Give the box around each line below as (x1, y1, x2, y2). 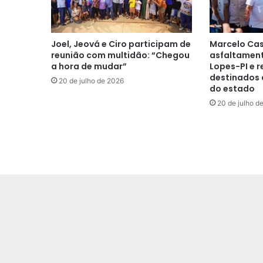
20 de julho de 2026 (59, 76, 124, 85)
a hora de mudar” (51, 60, 127, 72)
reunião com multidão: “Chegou (51, 49, 190, 61)
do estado (209, 82, 255, 95)
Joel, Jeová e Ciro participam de (51, 38, 191, 50)
